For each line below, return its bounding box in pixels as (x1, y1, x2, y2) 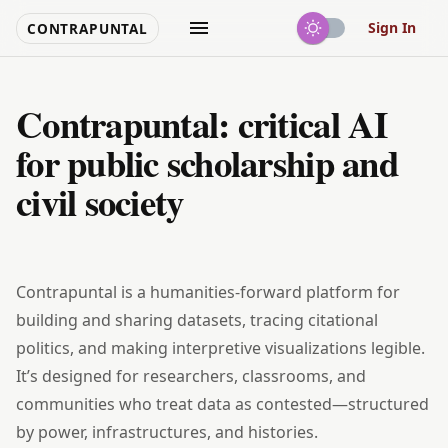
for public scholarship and (16, 136, 398, 190)
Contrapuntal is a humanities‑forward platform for (16, 281, 400, 303)
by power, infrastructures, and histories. (16, 421, 318, 443)
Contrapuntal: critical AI (16, 97, 388, 151)
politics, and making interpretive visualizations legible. (16, 337, 425, 359)
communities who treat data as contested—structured (16, 393, 429, 415)
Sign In (368, 18, 416, 37)
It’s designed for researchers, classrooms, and (16, 365, 366, 387)
